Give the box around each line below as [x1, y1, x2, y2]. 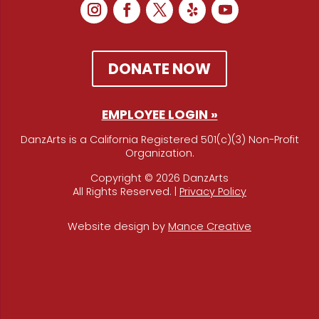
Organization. [125, 146, 194, 161]
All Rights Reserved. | [73, 184, 179, 199]
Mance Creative [168, 219, 251, 234]
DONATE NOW [108, 58, 211, 80]
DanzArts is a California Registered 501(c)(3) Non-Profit [20, 132, 299, 147]
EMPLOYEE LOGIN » [101, 106, 218, 124]
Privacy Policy [179, 184, 246, 199]
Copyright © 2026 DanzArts [90, 171, 229, 186]
